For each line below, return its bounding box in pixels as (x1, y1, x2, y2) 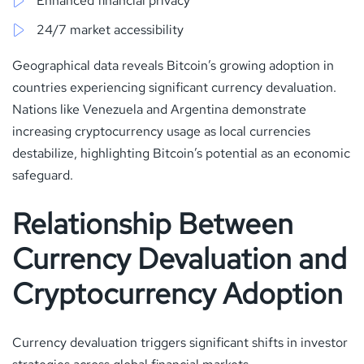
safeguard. (12, 166, 73, 184)
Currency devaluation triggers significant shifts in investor (12, 333, 348, 351)
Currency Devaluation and (12, 239, 347, 278)
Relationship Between (12, 204, 293, 243)
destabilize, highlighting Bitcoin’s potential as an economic (12, 144, 350, 162)
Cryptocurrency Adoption (12, 274, 343, 313)
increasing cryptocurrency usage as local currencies (12, 122, 310, 140)
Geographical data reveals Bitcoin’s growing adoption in (12, 56, 334, 74)
